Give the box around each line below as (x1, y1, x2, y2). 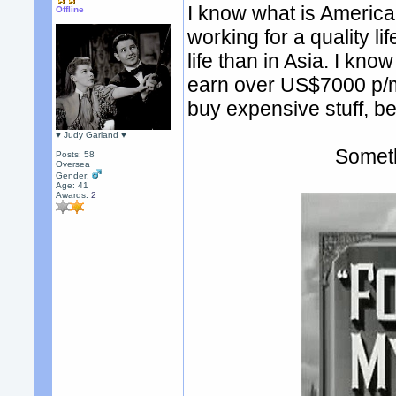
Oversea (56, 159, 91, 169)
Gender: (56, 171, 93, 180)
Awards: (56, 190, 92, 200)
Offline (56, 4, 85, 14)
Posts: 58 (56, 149, 95, 159)
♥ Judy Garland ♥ (56, 130, 127, 140)
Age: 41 (56, 180, 89, 190)
